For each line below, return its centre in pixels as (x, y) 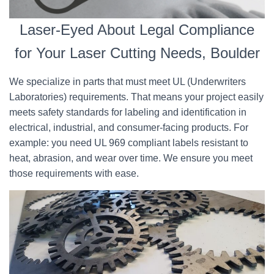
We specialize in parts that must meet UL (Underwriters (128, 82)
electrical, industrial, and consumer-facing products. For (129, 128)
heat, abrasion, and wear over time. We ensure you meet (131, 158)
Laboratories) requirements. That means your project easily (136, 97)
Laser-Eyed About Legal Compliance (137, 30)
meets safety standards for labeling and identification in (128, 112)
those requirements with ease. (74, 173)
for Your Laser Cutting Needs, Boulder (137, 53)
